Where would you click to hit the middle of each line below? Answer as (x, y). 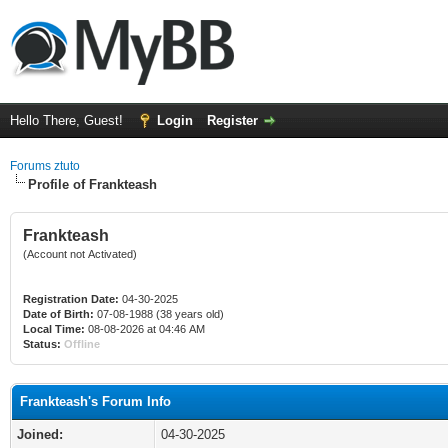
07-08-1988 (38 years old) (159, 314)
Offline (82, 344)
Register (232, 120)
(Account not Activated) (80, 254)
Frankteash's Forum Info (95, 401)
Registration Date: (71, 299)
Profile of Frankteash (92, 184)
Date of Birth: (58, 314)
